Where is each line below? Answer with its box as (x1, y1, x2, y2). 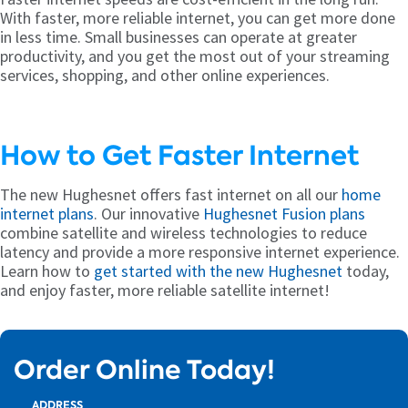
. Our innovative (94, 202, 203, 224)
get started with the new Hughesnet (94, 260, 342, 281)
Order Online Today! (14, 352, 275, 388)
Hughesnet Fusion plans (203, 202, 365, 224)
